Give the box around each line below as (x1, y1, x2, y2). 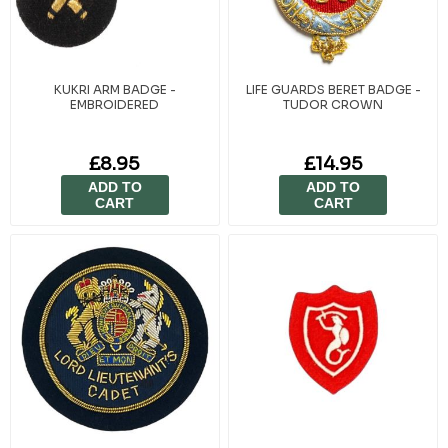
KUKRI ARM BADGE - (53, 81, 176, 97)
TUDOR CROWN (283, 96, 384, 112)
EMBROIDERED (70, 96, 160, 112)
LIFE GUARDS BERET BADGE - (245, 81, 421, 97)
